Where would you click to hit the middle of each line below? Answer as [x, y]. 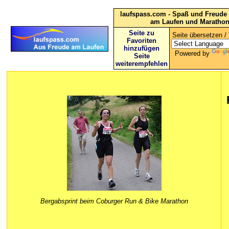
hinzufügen [142, 48]
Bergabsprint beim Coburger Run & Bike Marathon [114, 201]
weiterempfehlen [142, 64]
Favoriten [142, 41]
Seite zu [142, 33]
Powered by [193, 53]
